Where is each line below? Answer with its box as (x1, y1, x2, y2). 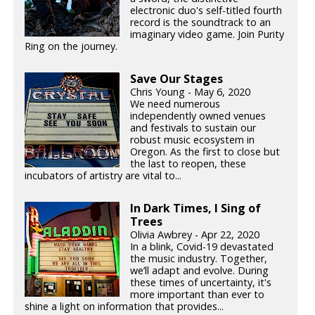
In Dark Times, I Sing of (130, 200, 262, 216)
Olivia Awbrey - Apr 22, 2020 (130, 227, 260, 241)
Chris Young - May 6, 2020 (130, 85, 251, 99)
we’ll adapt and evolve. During (130, 263, 269, 277)
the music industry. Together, (130, 251, 268, 265)
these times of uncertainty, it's (130, 275, 272, 289)
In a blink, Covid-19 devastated (130, 239, 274, 253)
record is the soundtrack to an (130, 15, 271, 30)
